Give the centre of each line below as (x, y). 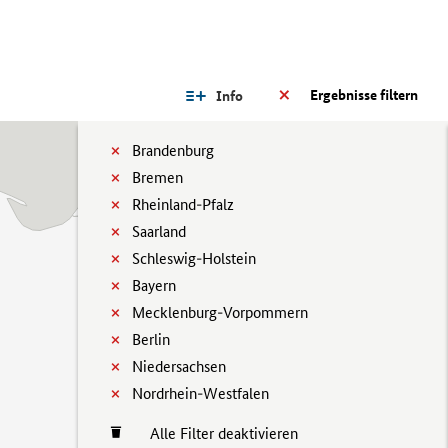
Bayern (154, 285)
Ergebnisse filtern (364, 95)
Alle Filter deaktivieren (214, 433)
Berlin (151, 339)
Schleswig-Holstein (194, 258)
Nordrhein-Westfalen (200, 393)
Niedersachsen (179, 366)
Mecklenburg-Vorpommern (220, 312)
